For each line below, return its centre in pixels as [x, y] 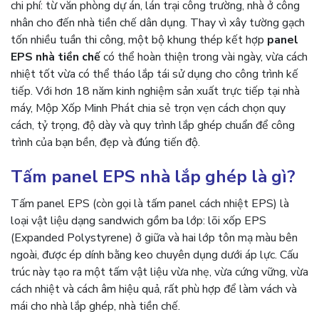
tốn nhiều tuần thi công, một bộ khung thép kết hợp [139, 40]
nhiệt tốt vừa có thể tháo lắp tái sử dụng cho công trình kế [155, 74]
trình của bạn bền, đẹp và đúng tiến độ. [105, 142]
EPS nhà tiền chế [56, 57]
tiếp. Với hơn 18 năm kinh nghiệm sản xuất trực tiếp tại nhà [155, 91]
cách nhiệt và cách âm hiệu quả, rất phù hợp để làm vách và [154, 289]
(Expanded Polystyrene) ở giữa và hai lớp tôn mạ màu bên [154, 238]
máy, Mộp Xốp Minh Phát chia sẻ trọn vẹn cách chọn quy [148, 108]
